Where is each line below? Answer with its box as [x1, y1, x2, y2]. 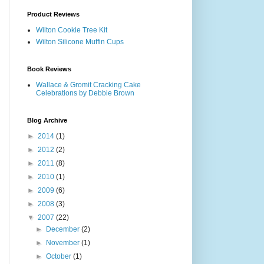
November [46, 238, 82, 247]
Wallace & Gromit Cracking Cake [36, 80, 141, 89]
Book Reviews [27, 65, 71, 72]
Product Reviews [27, 10, 80, 18]
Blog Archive [27, 116, 67, 124]
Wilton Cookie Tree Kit [36, 25, 107, 34]
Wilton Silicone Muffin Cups [36, 37, 124, 46]
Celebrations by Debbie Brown [36, 88, 134, 97]
